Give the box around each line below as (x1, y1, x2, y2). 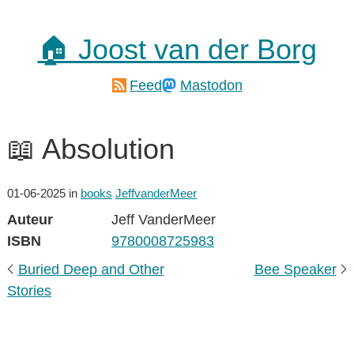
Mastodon (179, 77, 243, 93)
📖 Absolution (7, 133, 175, 165)
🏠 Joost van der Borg (37, 33, 317, 66)
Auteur (7, 212, 53, 228)
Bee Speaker (254, 262, 337, 277)
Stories (7, 283, 51, 299)
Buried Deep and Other (17, 262, 164, 277)
